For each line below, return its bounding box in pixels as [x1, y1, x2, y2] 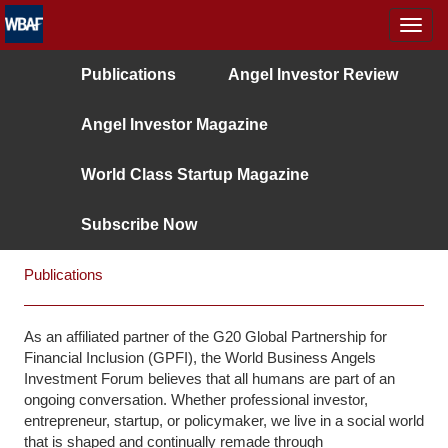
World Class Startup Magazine [80, 166, 309, 183]
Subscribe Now [80, 216, 197, 233]
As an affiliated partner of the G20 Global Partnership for [23, 328, 387, 346]
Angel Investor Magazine [80, 116, 268, 133]
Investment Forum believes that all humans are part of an [23, 370, 395, 388]
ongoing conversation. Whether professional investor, [23, 391, 368, 409]
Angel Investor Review [227, 66, 398, 83]
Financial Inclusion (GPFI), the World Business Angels [23, 349, 376, 367]
